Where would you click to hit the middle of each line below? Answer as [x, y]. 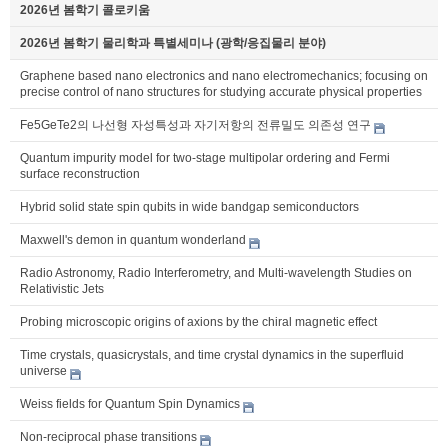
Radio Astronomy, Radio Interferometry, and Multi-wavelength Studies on [216, 273]
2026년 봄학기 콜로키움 [85, 10]
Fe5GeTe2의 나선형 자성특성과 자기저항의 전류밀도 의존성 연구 [195, 125]
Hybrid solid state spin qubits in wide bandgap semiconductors [189, 207]
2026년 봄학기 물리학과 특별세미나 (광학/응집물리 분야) [173, 43]
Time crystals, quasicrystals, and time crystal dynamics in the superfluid [212, 355]
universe [43, 371]
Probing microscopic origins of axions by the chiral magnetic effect [198, 322]
